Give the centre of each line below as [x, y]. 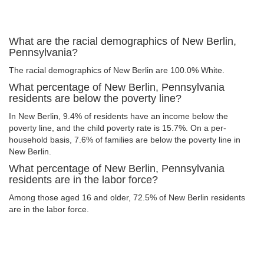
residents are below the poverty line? [95, 98]
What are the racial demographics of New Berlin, [123, 41]
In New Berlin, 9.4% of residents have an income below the [118, 116]
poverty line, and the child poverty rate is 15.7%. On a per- [118, 128]
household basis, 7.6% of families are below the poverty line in [125, 140]
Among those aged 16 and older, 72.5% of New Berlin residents [127, 197]
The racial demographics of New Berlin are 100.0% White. [117, 70]
